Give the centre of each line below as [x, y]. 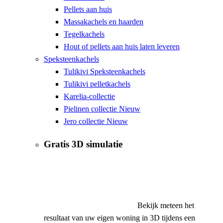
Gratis [56, 144]
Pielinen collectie [91, 109]
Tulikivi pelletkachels [97, 84]
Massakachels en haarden [104, 22]
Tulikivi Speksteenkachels [105, 72]
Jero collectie [85, 121]
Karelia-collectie [89, 97]
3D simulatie [96, 144]
